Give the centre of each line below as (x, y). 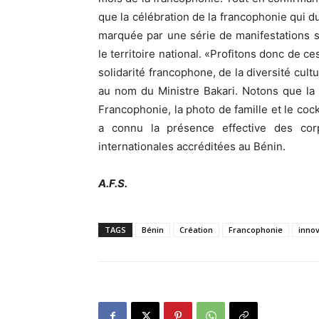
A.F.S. (113, 183)
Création (196, 230)
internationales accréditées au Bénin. (192, 146)
